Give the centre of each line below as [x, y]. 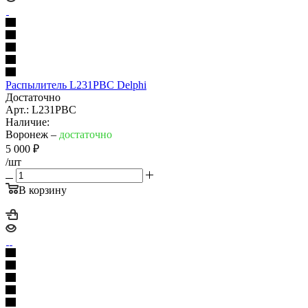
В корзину [43, 190]
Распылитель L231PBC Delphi [76, 85]
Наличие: [27, 122]
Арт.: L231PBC [41, 109]
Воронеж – [32, 134]
